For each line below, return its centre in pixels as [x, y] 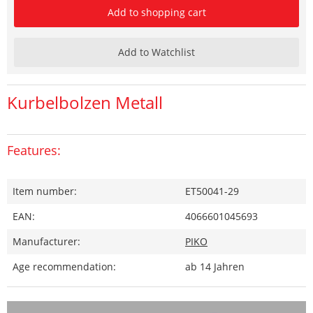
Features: [34, 150]
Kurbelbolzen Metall [85, 102]
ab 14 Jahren [215, 266]
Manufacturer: [46, 241]
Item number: [45, 191]
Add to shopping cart [156, 12]
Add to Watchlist [156, 52]
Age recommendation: [64, 266]
